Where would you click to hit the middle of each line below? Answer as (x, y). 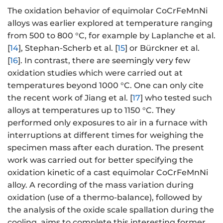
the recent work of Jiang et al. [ (70, 98)
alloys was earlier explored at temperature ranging (110, 23)
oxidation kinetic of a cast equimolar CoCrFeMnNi (108, 173)
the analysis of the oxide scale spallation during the (111, 210)
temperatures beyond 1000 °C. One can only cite (106, 86)
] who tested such (176, 98)
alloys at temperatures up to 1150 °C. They (91, 111)
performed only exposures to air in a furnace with (108, 123)
